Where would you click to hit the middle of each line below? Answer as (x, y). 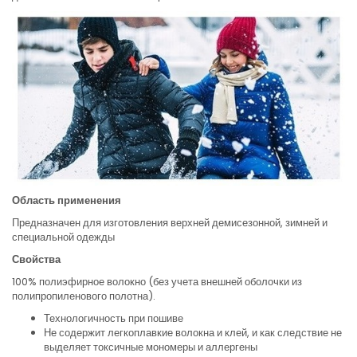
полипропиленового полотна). (84, 296)
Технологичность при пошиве (114, 319)
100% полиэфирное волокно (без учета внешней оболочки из (157, 282)
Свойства (36, 260)
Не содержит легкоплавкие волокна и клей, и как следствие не (193, 333)
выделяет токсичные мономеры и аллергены (151, 347)
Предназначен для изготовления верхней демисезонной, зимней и (170, 223)
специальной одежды (63, 237)
